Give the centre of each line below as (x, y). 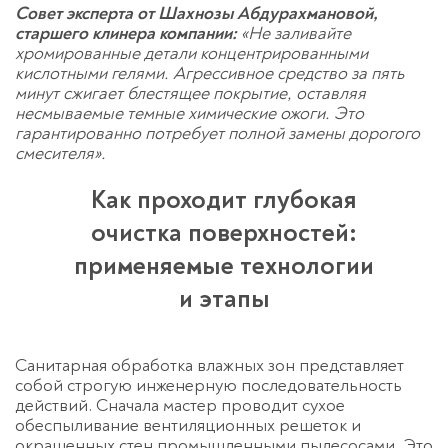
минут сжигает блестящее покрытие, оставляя (190, 94)
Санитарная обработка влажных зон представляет (209, 366)
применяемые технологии (224, 266)
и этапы (224, 299)
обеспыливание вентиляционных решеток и (188, 426)
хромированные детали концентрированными (191, 54)
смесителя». (60, 154)
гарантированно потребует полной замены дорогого (217, 134)
